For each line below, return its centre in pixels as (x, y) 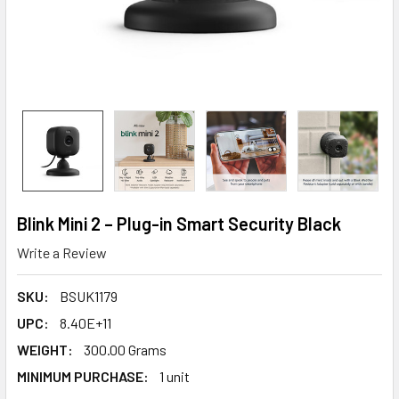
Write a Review (62, 252)
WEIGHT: (45, 349)
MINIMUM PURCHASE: (83, 376)
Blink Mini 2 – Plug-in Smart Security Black (179, 224)
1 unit (175, 376)
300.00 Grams (125, 349)
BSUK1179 (89, 296)
